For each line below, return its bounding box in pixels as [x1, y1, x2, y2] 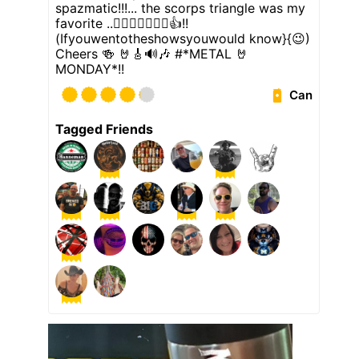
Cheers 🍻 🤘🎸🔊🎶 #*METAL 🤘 [55, 46, 248, 63]
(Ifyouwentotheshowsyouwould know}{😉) [55, 30, 310, 47]
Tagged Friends [55, 121, 153, 138]
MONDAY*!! [55, 61, 124, 78]
